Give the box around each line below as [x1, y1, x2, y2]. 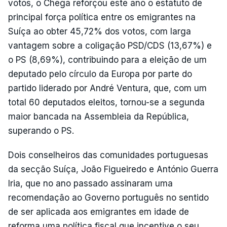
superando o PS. [8, 126, 74, 136]
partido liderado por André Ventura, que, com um [8, 83, 207, 93]
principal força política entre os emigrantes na [8, 12, 196, 22]
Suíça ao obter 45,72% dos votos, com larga [8, 26, 191, 36]
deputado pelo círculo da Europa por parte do [8, 69, 192, 79]
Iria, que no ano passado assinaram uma [8, 178, 173, 188]
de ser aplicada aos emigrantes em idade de [8, 207, 189, 217]
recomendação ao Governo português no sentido [8, 193, 209, 203]
